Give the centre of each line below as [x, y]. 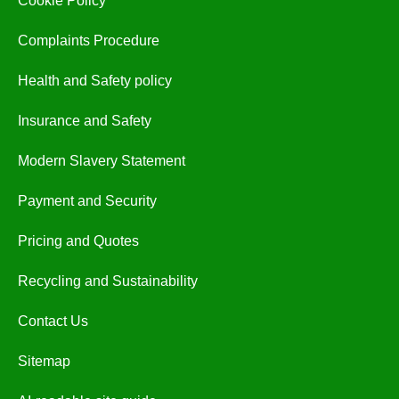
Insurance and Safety [85, 121]
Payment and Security [87, 201]
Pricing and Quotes [78, 241]
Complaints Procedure [89, 41]
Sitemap [44, 361]
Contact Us [53, 321]
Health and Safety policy [95, 81]
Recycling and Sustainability [108, 281]
